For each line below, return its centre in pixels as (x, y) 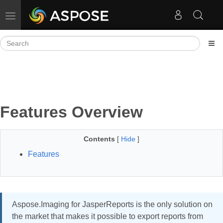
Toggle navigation (38, 15)
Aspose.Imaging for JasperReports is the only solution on (112, 204)
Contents (99, 139)
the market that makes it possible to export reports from (108, 216)
